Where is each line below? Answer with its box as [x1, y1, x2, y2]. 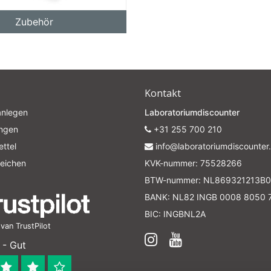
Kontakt [145, 87, 181, 100]
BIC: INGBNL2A [145, 209, 206, 219]
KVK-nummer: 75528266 [145, 158, 242, 168]
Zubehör [15, 16, 53, 28]
